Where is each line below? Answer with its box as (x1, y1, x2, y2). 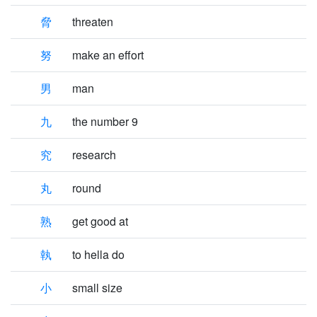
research (72, 146, 116, 163)
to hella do (72, 246, 125, 263)
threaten (72, 13, 113, 30)
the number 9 (72, 113, 138, 129)
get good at (72, 213, 128, 229)
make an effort (72, 47, 144, 63)
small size (72, 279, 122, 296)
